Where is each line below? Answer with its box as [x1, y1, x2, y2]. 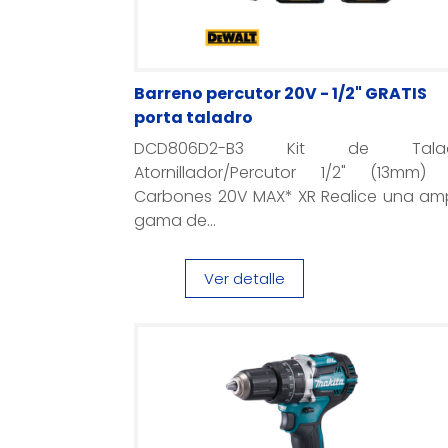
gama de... [134, 209, 217, 232]
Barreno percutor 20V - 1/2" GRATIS [134, 82, 428, 105]
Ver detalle [203, 268, 285, 289]
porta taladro [134, 106, 254, 129]
